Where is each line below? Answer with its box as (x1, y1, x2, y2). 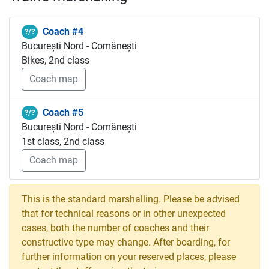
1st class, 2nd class (22, 136, 104, 147)
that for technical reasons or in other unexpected (22, 208, 226, 219)
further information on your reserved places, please (22, 251, 236, 262)
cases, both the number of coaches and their (22, 222, 209, 234)
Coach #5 (42, 107, 83, 118)
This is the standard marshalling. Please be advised (22, 193, 240, 205)
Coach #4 (42, 26, 83, 37)
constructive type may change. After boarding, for (22, 237, 230, 248)
